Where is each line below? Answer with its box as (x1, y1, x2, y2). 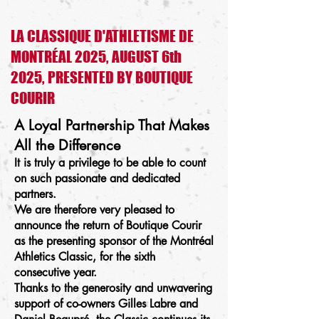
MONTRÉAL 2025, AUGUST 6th (11, 48, 182, 66)
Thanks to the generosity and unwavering (14, 281, 212, 296)
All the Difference (14, 136, 120, 155)
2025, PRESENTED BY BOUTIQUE (11, 68, 193, 86)
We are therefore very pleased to (14, 202, 174, 217)
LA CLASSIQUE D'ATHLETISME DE (11, 27, 194, 45)
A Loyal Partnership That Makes (14, 116, 209, 135)
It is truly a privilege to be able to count (14, 155, 206, 170)
